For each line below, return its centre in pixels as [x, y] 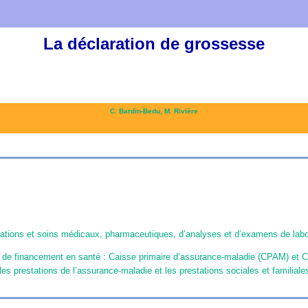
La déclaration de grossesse [154, 43]
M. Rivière [181, 111]
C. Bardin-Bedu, [137, 111]
